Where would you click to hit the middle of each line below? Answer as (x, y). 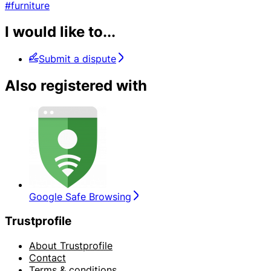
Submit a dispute (77, 59)
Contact (47, 257)
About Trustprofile (71, 245)
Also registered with (76, 86)
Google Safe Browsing (80, 197)
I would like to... (60, 32)
